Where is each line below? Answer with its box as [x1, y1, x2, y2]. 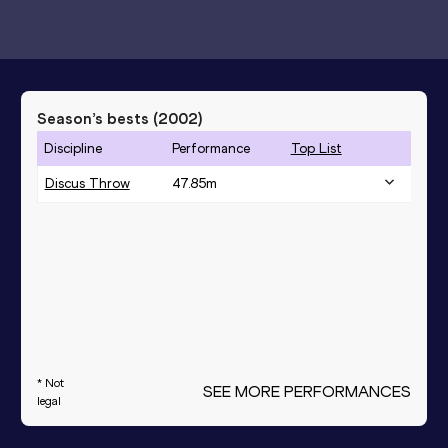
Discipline [43, 139, 102, 157]
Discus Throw [44, 174, 130, 192]
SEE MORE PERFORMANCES [203, 381, 412, 401]
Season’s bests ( [36, 108, 158, 128]
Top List [290, 139, 342, 157]
